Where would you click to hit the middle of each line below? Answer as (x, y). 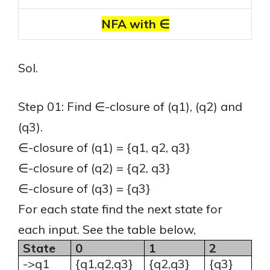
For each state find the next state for (120, 209)
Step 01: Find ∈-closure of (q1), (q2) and (130, 106)
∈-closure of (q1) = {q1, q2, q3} (106, 147)
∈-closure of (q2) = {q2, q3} (94, 168)
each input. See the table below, (107, 229)
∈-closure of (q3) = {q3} (84, 188)
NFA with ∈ (135, 24)
